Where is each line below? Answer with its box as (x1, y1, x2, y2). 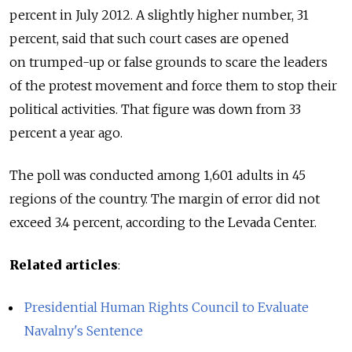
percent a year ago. (9, 124, 123, 141)
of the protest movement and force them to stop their (9, 77, 337, 93)
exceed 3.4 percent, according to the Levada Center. (9, 214, 317, 230)
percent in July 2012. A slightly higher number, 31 (9, 6, 309, 23)
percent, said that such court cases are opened (9, 30, 289, 46)
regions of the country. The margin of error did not (9, 190, 320, 207)
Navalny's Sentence (24, 322, 144, 339)
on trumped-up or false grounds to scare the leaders (9, 53, 328, 70)
